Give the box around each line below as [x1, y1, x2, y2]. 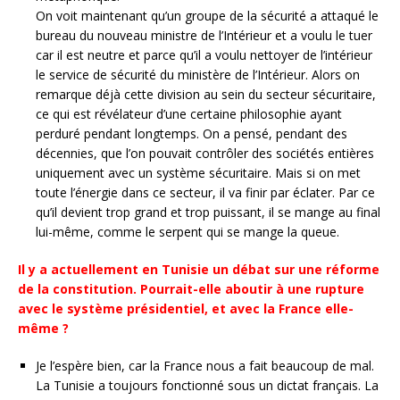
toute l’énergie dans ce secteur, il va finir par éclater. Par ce [36, 184, 375, 201]
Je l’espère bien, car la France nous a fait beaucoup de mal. [36, 357, 374, 374]
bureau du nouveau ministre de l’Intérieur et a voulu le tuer [36, 27, 372, 44]
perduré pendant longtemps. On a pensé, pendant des [36, 125, 347, 142]
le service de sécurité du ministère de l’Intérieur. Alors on [36, 66, 360, 83]
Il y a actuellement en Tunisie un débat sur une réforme [18, 261, 379, 278]
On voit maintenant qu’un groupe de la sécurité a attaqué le [36, 7, 379, 24]
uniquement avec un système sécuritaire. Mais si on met [36, 164, 361, 181]
